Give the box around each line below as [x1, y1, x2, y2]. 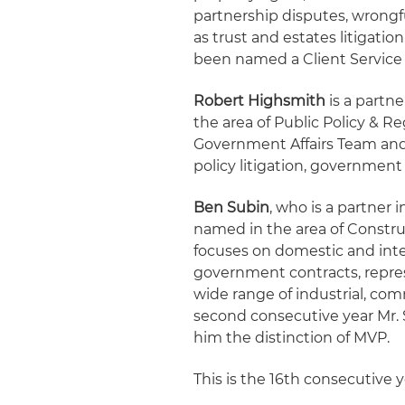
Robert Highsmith [193, 92, 326, 109]
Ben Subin [193, 199, 270, 216]
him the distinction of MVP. [193, 329, 391, 346]
